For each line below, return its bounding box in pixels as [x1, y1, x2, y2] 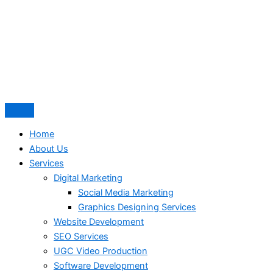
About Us [29, 143, 68, 154]
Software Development [54, 260, 148, 271]
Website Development [54, 216, 144, 227]
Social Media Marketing [78, 186, 174, 198]
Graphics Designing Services [78, 201, 196, 213]
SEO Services [54, 230, 108, 242]
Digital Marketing [54, 172, 122, 183]
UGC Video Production [54, 245, 147, 257]
